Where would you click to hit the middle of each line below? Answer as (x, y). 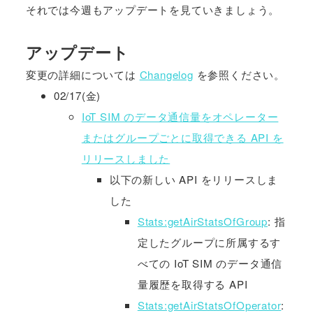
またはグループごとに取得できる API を (182, 138)
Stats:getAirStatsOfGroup (202, 221)
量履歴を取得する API (192, 284)
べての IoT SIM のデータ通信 (210, 263)
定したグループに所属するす (209, 242)
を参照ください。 (239, 75)
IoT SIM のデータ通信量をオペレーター (180, 117)
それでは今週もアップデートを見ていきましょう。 (153, 10)
